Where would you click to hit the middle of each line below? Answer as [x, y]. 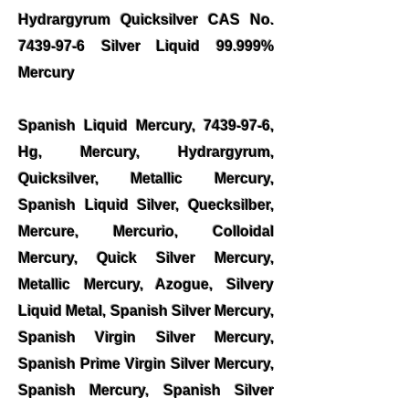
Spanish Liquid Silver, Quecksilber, [146, 205]
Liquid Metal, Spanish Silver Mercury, [146, 311]
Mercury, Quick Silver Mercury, [146, 258]
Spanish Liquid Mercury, [111, 126]
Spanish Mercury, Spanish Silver [146, 390]
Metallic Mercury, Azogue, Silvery [146, 284]
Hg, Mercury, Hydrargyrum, [146, 152]
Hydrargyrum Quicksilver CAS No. [146, 20]
